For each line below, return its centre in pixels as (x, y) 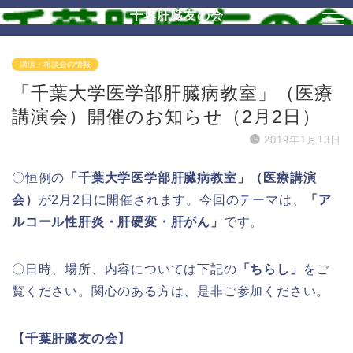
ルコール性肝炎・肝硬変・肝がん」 (118, 222)
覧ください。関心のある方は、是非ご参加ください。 (171, 291)
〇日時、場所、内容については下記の (124, 269)
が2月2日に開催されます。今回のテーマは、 (172, 200)
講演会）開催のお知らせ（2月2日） (166, 117)
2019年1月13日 (303, 140)
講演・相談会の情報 (55, 64)
